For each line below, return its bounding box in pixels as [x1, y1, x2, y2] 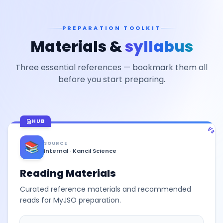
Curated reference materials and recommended [20, 184, 191, 194]
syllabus [124, 36, 193, 57]
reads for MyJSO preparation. [20, 195, 121, 205]
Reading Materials [20, 166, 116, 180]
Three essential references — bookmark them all [15, 62, 208, 73]
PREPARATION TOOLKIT [62, 24, 161, 32]
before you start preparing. [58, 74, 165, 85]
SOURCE [44, 140, 67, 146]
